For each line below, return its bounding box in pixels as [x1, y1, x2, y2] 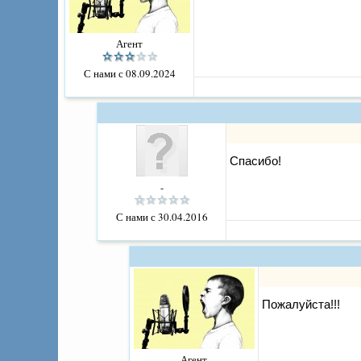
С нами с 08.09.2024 [83, 66, 176, 81]
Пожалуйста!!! [262, 297, 340, 312]
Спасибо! [230, 154, 281, 168]
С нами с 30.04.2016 [115, 210, 208, 225]
